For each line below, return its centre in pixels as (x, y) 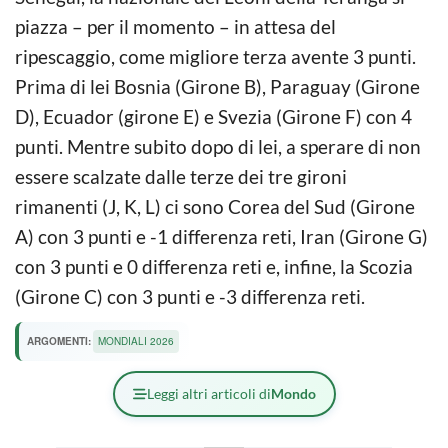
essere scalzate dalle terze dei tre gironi (181, 176)
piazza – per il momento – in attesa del (175, 26)
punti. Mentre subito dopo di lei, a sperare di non (218, 146)
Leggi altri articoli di (208, 393)
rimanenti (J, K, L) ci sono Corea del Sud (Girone (215, 206)
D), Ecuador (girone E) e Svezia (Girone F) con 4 (213, 116)
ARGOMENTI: (59, 341)
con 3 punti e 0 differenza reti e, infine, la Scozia (214, 266)
